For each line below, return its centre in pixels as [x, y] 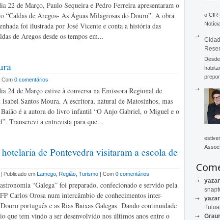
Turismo [88, 174]
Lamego [46, 174]
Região [67, 174]
